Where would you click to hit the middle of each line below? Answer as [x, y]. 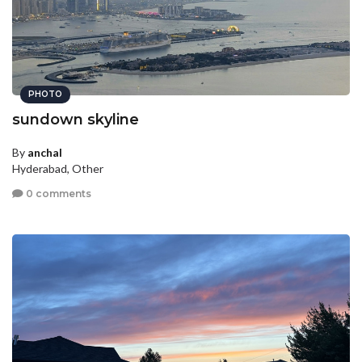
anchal [45, 152]
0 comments [57, 194]
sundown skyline [76, 119]
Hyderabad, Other [58, 168]
